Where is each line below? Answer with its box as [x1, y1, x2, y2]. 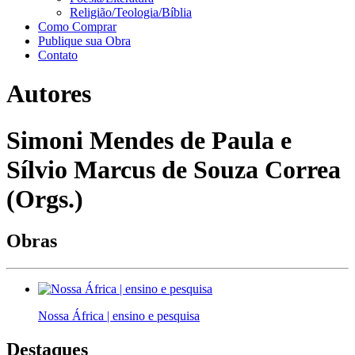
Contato [38, 48, 78, 62]
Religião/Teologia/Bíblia [70, 6, 192, 19]
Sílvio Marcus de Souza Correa [6, 155, 341, 184]
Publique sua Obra [38, 34, 131, 48]
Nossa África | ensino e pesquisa [38, 309, 200, 323]
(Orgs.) [6, 184, 83, 213]
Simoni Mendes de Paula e [6, 125, 292, 155]
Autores [6, 79, 91, 109]
